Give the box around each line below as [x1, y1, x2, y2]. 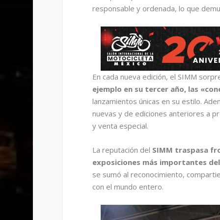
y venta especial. [92, 120, 148, 131]
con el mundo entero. [92, 181, 164, 192]
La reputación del [92, 144, 150, 155]
